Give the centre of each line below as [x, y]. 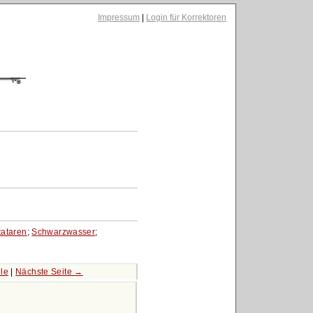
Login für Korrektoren [187, 18]
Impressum [119, 18]
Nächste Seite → [49, 272]
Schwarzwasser [64, 232]
